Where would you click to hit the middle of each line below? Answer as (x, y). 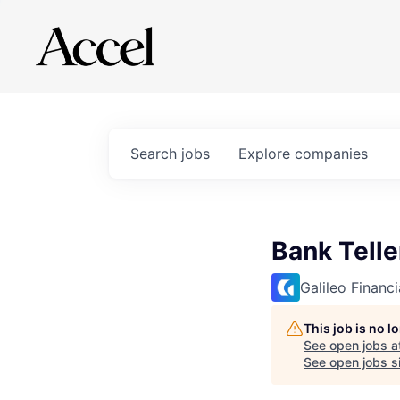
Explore (267, 154)
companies (331, 154)
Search (156, 154)
